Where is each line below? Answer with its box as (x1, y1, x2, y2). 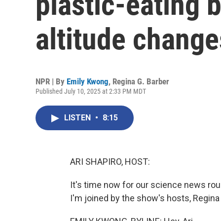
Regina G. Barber (112, 76, 169, 86)
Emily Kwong (67, 76, 109, 86)
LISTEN (64, 113, 93, 122)
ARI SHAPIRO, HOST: (70, 156, 150, 167)
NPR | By (36, 76, 67, 86)
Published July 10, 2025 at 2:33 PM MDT (36, 87, 146, 95)
